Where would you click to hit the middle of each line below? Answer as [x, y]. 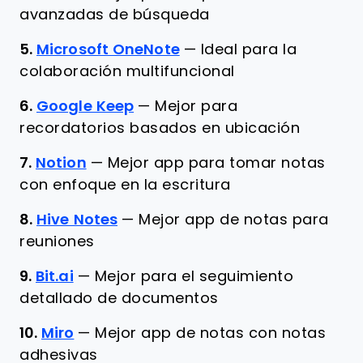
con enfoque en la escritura [125, 185]
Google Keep [85, 106]
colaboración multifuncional [127, 71]
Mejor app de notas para [234, 220]
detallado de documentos [119, 298]
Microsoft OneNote [108, 49]
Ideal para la [249, 49]
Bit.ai [55, 276]
